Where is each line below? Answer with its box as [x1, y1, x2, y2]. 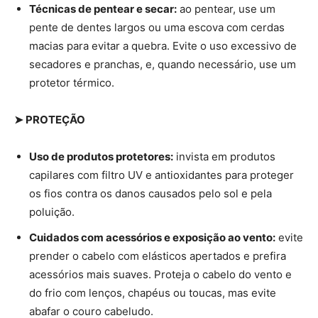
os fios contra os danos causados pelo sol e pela [29, 186, 272, 200]
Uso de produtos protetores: [29, 149, 173, 163]
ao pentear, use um [177, 1, 275, 16]
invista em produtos [173, 149, 275, 163]
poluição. [29, 204, 75, 219]
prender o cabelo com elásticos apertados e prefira [29, 248, 286, 263]
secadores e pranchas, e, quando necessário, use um [29, 57, 296, 71]
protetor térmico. [29, 75, 114, 89]
